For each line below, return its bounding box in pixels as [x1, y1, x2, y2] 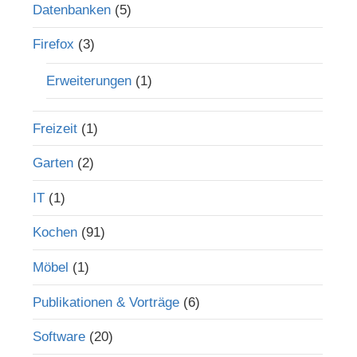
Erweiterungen [45, 73, 131, 88]
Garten [32, 155, 73, 171]
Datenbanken [32, 2, 111, 18]
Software [32, 329, 85, 345]
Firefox [32, 37, 74, 53]
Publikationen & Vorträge [32, 294, 179, 310]
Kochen [32, 225, 77, 241]
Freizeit [32, 120, 77, 136]
